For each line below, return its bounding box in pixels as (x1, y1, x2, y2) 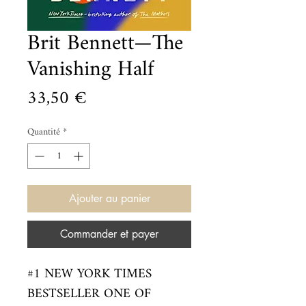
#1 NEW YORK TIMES (27, 261, 152, 288)
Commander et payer (60, 227, 158, 241)
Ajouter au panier (68, 191, 150, 206)
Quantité (27, 122, 60, 142)
